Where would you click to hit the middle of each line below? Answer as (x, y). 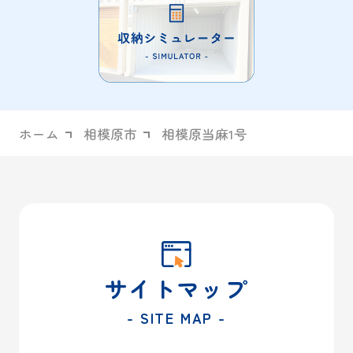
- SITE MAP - (176, 317)
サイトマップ (176, 288)
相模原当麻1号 (205, 134)
